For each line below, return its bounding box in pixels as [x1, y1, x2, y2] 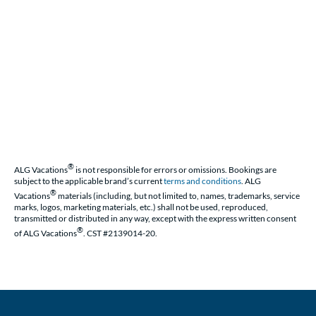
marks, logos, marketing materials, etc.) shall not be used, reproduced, [14, 201, 268, 212]
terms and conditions [164, 175, 241, 186]
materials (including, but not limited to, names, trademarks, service [56, 190, 300, 201]
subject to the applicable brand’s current [14, 175, 164, 186]
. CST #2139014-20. [83, 227, 157, 238]
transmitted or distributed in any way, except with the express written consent [14, 212, 296, 224]
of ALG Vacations [14, 227, 77, 238]
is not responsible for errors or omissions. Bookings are [74, 164, 276, 175]
